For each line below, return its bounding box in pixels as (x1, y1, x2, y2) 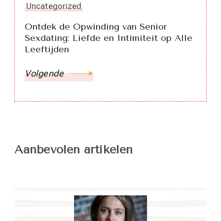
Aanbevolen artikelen (14, 143, 133, 157)
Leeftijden (25, 44, 69, 55)
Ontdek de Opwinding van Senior (25, 21, 167, 33)
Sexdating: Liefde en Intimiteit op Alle (25, 33, 192, 44)
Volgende (25, 68, 64, 79)
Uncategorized (26, 1, 82, 11)
